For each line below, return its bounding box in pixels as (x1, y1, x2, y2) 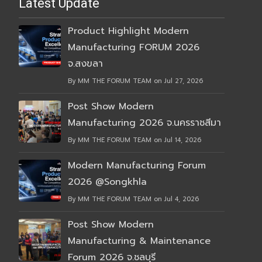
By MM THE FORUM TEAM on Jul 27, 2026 (68, 76, 203, 87)
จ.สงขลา (68, 57, 103, 71)
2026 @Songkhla (68, 175, 147, 189)
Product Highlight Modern (68, 24, 189, 39)
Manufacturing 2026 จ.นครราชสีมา (68, 116, 221, 130)
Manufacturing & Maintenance (68, 234, 211, 249)
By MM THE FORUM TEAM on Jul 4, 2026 (68, 194, 199, 205)
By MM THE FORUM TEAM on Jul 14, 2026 (68, 135, 201, 146)
